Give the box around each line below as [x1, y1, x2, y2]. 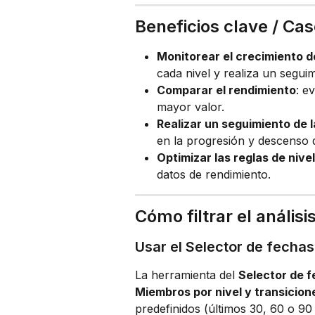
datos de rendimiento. [157, 167, 271, 181]
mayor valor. [157, 99, 224, 114]
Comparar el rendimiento [157, 82, 296, 97]
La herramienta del [135, 267, 238, 282]
